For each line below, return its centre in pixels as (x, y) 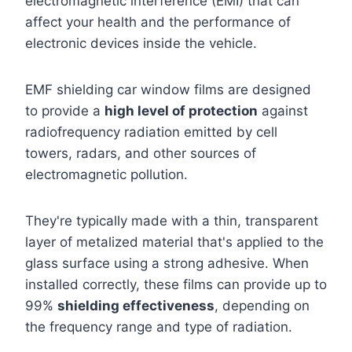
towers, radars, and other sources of (141, 153)
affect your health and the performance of (158, 22)
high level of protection (181, 111)
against (283, 111)
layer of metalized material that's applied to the (174, 242)
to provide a (65, 111)
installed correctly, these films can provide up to (176, 284)
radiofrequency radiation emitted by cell (151, 132)
